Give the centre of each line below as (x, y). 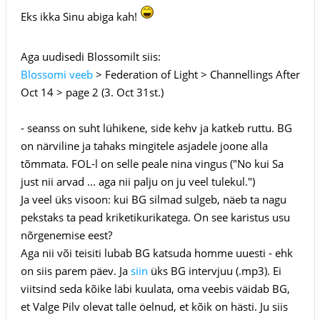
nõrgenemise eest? (66, 235)
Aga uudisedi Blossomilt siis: (90, 56)
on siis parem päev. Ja (75, 270)
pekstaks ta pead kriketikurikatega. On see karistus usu (155, 217)
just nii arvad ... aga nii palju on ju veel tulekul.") (137, 181)
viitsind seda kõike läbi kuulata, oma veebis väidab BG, (155, 288)
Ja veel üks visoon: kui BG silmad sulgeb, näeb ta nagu (153, 199)
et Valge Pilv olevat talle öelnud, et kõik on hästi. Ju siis (154, 306)
